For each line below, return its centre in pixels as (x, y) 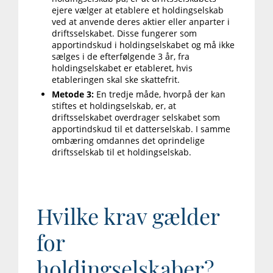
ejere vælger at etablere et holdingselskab (138, 10)
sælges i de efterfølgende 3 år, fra (121, 57)
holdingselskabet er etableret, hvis (122, 68)
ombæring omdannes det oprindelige (128, 141)
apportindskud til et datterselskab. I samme (141, 129)
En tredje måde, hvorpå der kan (161, 94)
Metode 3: (74, 94)
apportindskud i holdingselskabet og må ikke (143, 45)
